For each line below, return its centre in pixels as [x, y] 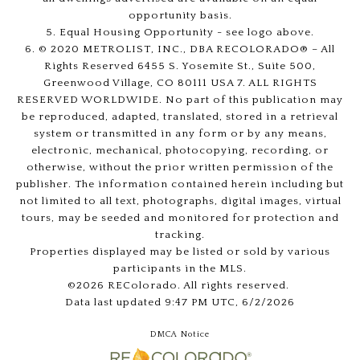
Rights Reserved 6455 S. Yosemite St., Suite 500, [180, 66]
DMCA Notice [180, 335]
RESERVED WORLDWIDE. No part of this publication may [180, 100]
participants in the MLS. [180, 269]
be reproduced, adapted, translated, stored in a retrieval [180, 117]
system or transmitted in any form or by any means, [180, 134]
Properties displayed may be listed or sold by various [180, 252]
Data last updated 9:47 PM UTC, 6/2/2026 [180, 303]
